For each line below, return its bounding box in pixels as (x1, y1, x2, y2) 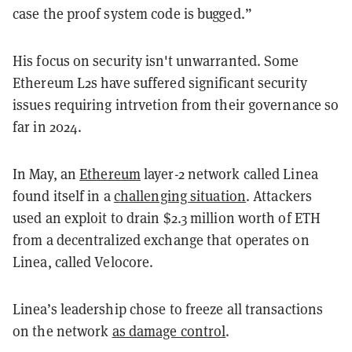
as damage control (112, 321, 226, 340)
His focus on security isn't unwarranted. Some (13, 51, 299, 70)
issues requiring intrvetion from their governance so (13, 95, 339, 114)
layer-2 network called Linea (140, 164, 318, 183)
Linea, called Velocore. (13, 252, 154, 271)
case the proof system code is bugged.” (13, 4, 252, 23)
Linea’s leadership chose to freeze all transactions (13, 299, 324, 318)
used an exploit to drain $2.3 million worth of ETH (13, 208, 321, 227)
